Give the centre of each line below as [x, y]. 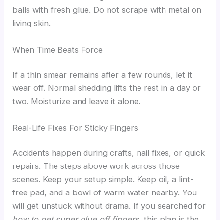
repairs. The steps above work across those [96, 166]
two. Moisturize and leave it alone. [77, 101]
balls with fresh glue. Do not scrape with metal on [107, 10]
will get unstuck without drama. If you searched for [109, 206]
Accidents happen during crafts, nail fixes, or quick [109, 153]
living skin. [32, 23]
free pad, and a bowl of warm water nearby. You [105, 193]
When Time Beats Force [58, 49]
